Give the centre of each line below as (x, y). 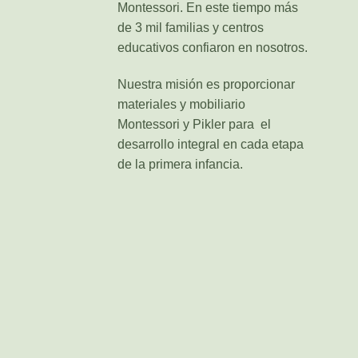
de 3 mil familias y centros (191, 28)
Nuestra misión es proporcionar (206, 85)
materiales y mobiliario (181, 105)
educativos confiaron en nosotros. (213, 48)
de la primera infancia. (180, 165)
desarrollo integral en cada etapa (211, 145)
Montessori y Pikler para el (194, 125)
